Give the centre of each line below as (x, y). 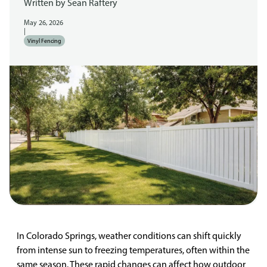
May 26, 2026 (44, 23)
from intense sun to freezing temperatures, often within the (133, 250)
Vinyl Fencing (44, 41)
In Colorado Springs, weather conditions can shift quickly (129, 236)
